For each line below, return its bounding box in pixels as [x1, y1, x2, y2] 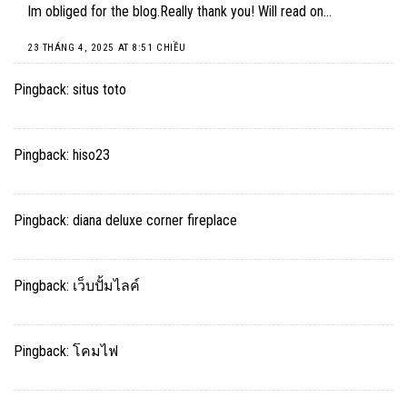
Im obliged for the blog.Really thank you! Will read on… [27, 3, 332, 21]
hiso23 [73, 145, 110, 164]
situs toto [73, 80, 126, 98]
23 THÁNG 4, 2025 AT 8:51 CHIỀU [27, 42, 186, 55]
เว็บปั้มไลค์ [73, 276, 140, 294]
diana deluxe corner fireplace [73, 211, 237, 229]
